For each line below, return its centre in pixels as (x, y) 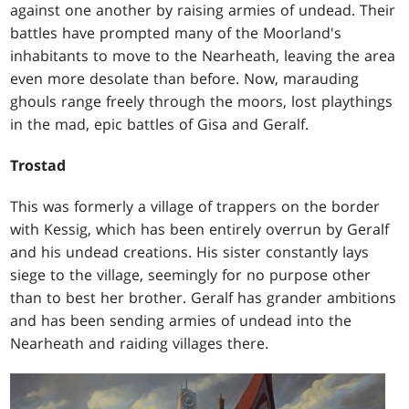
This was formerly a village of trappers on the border (195, 207)
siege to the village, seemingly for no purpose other (191, 275)
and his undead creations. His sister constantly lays (190, 252)
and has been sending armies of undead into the (181, 321)
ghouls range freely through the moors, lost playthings (202, 102)
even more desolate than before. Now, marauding (185, 79)
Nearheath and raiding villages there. (140, 344)
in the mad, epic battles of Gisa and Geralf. (160, 125)
